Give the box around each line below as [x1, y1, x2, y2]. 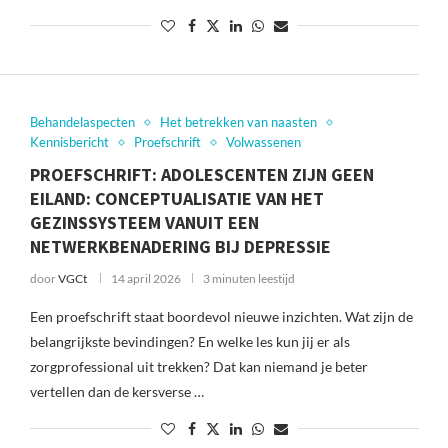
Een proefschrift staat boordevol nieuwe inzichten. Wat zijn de [29, 308, 413, 325]
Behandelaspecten [29, 114, 135, 130]
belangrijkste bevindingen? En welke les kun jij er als [29, 333, 350, 350]
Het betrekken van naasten [159, 114, 317, 130]
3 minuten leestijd [202, 271, 295, 286]
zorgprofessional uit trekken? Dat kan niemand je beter [29, 358, 368, 375]
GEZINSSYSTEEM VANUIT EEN [29, 211, 259, 234]
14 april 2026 [110, 271, 181, 286]
